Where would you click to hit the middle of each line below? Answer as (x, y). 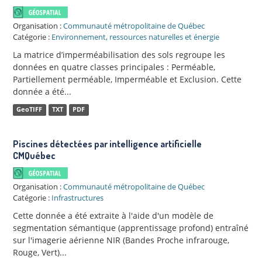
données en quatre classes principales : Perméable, (114, 67)
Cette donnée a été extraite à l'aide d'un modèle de (113, 215)
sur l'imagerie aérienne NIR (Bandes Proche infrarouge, (121, 240)
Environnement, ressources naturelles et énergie (135, 37)
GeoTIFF (30, 110)
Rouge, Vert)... (40, 252)
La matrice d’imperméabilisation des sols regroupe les (119, 55)
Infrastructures (77, 197)
